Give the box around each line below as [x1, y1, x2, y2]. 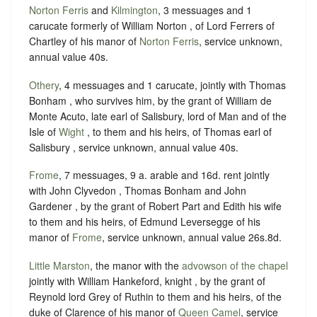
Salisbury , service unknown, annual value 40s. [29, 139, 238, 154]
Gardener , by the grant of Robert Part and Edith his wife [29, 199, 282, 214]
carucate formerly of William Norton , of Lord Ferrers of [29, 18, 275, 33]
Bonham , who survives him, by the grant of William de [29, 93, 272, 108]
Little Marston [29, 258, 90, 272]
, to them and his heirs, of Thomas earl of [84, 124, 272, 139]
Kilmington [111, 3, 158, 18]
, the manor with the [90, 258, 182, 272]
